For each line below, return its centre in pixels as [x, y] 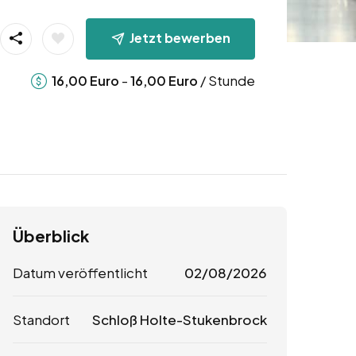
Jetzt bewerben [180, 37]
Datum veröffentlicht [80, 273]
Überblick [51, 236]
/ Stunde [226, 80]
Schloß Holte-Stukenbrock [179, 320]
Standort [41, 320]
